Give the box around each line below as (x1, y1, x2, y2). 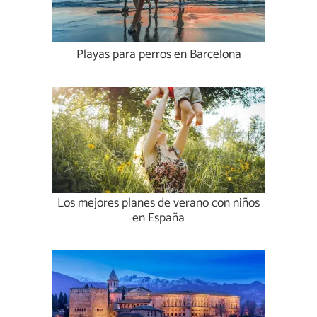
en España (132, 208, 185, 229)
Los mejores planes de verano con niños (57, 193, 260, 214)
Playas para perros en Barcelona (76, 45, 241, 66)
